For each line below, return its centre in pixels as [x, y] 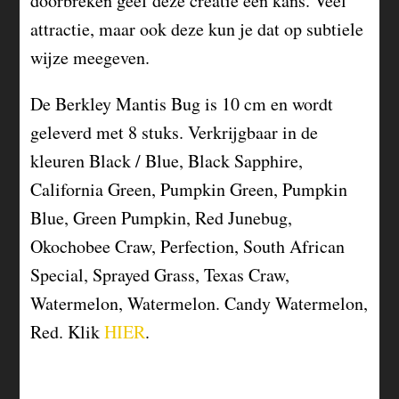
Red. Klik [68, 332]
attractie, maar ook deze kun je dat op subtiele [197, 29]
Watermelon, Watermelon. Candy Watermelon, [199, 304]
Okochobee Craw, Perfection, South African [188, 247]
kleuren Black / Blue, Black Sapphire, [167, 161]
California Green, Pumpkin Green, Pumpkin [189, 190]
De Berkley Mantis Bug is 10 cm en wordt [182, 104]
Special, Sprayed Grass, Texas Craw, [160, 275]
